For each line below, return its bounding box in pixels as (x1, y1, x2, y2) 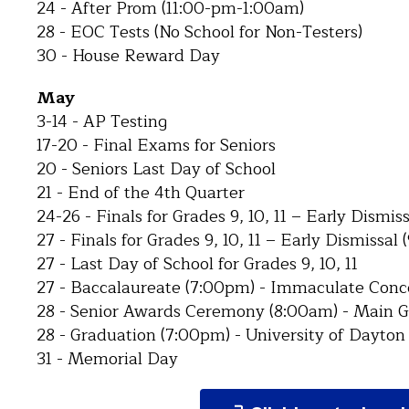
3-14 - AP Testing (37, 108, 167, 135)
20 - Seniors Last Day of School (37, 155, 276, 183)
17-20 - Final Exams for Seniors (37, 131, 276, 159)
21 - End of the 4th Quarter (37, 179, 245, 206)
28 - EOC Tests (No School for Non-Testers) (37, 18, 362, 46)
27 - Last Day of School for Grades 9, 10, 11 (37, 250, 358, 278)
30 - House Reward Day (37, 42, 220, 69)
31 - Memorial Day (37, 345, 178, 372)
